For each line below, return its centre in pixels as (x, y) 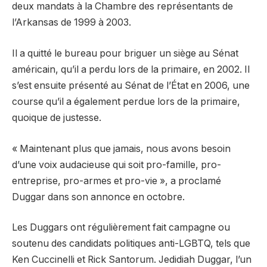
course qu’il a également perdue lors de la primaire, (126, 101)
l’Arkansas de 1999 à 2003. (72, 23)
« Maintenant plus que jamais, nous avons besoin (121, 148)
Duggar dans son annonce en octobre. (98, 197)
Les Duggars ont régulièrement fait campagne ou (121, 228)
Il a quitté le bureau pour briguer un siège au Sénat (125, 53)
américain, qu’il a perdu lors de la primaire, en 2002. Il (131, 69)
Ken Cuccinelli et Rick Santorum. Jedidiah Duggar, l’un (132, 260)
